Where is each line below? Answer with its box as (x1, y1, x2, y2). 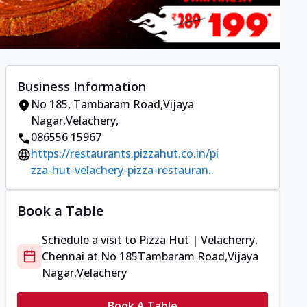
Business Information (17, 78, 146, 95)
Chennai (42, 249, 84, 265)
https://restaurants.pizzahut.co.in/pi (31, 146, 219, 162)
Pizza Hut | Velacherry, (139, 232, 258, 248)
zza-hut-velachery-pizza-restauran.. (31, 162, 214, 178)
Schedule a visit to (42, 232, 139, 248)
